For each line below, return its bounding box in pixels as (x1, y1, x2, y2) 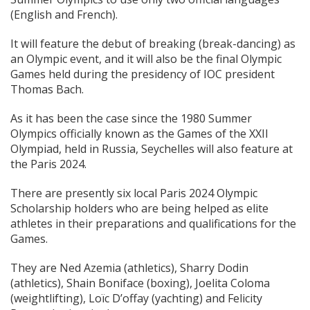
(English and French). (10, 7, 118, 22)
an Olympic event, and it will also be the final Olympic (10, 51, 282, 66)
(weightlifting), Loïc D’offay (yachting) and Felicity (10, 291, 262, 306)
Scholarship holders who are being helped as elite (10, 201, 268, 216)
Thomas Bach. (10, 82, 84, 97)
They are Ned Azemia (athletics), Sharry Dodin (10, 260, 248, 275)
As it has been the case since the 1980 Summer (10, 111, 252, 126)
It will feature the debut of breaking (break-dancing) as (10, 36, 295, 51)
